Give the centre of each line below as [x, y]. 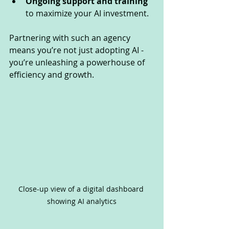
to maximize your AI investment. [87, 14]
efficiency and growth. [52, 75]
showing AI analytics [82, 201]
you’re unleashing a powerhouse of [78, 63]
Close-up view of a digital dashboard [82, 189]
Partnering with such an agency [71, 38]
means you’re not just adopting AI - [77, 50]
